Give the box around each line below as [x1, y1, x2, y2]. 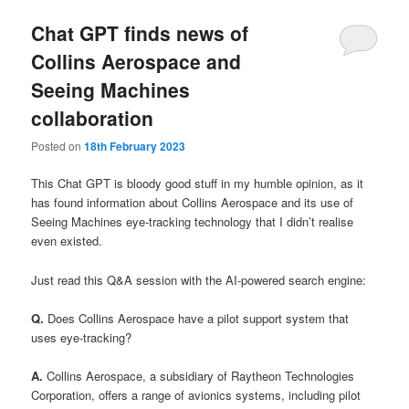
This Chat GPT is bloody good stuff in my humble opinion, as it [31, 174, 364, 193]
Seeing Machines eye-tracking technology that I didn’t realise [31, 213, 354, 231]
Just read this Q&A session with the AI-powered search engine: [31, 270, 367, 288]
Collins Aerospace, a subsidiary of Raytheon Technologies [47, 366, 355, 384]
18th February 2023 [84, 138, 186, 155]
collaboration [31, 103, 154, 131]
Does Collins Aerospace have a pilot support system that [47, 309, 350, 327]
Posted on [31, 138, 85, 154]
